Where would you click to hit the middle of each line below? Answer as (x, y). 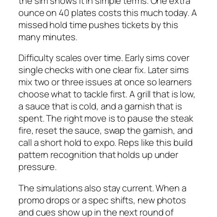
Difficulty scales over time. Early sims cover (104, 58)
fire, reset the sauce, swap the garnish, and (106, 131)
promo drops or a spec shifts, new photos (102, 200)
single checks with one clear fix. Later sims (104, 70)
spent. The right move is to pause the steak (106, 118)
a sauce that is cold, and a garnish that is (100, 106)
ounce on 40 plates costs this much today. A (108, 12)
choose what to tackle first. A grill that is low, (107, 94)
